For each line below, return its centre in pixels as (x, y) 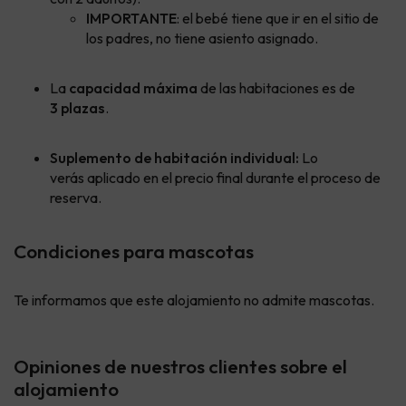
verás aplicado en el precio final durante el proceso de (215, 178)
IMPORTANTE (131, 19)
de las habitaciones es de (276, 88)
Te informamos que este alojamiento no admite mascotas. (194, 300)
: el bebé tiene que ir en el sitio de (278, 19)
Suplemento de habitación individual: (176, 158)
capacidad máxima (133, 88)
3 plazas (77, 108)
